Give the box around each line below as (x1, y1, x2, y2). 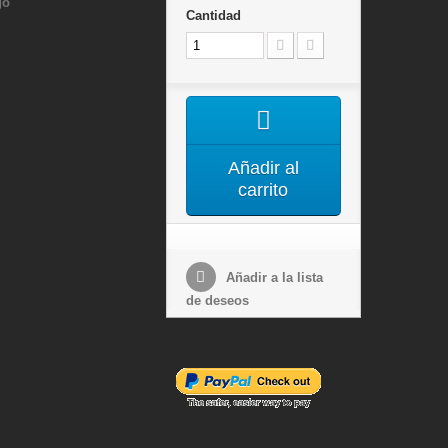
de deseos (185, 293, 249, 308)
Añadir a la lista (221, 270, 323, 285)
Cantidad (185, 8, 241, 23)
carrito (238, 180, 289, 200)
